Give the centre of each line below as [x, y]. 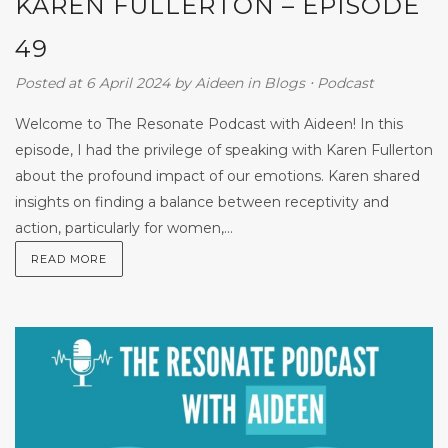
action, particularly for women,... [124, 228]
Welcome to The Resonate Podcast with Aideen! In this [209, 124]
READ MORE [69, 259]
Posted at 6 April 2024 [92, 83]
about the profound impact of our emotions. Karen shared [217, 176]
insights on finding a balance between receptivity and [202, 202]
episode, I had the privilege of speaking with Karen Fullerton [224, 150]
